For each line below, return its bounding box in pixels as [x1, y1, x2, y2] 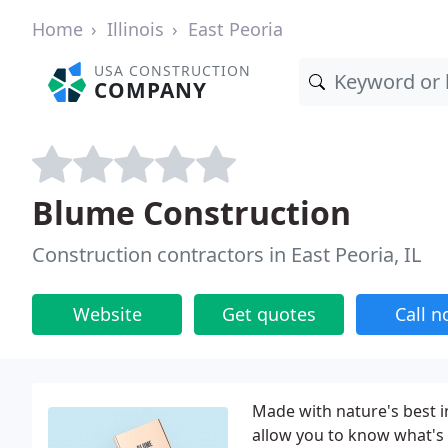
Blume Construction [32, 191, 351, 234]
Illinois [107, 17, 164, 41]
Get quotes [222, 302, 316, 326]
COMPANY [94, 76, 208, 104]
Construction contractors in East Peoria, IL [32, 241, 421, 268]
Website [72, 302, 142, 326]
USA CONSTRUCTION [94, 61, 252, 80]
